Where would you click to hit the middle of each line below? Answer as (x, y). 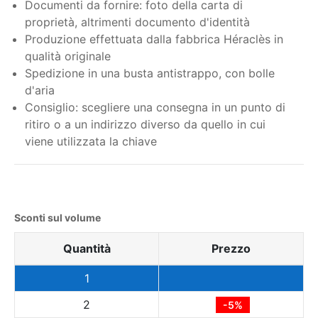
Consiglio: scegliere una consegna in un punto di (155, 107)
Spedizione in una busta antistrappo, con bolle (150, 73)
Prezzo (231, 248)
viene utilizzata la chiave (91, 141)
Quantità (87, 248)
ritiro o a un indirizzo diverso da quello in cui (145, 124)
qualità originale (68, 56)
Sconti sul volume (57, 218)
